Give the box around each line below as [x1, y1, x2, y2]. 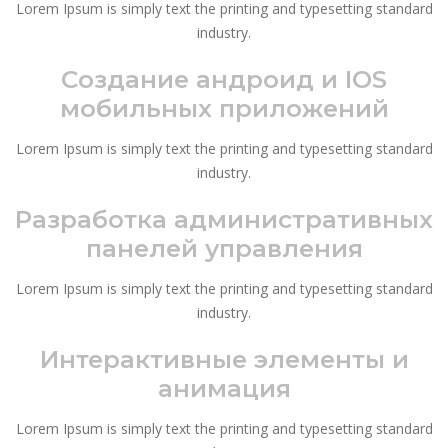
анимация [157, 372, 291, 403]
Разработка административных [15, 203, 433, 234]
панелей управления [85, 232, 363, 263]
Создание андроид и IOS [61, 63, 387, 94]
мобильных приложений [59, 92, 389, 123]
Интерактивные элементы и [39, 343, 409, 374]
